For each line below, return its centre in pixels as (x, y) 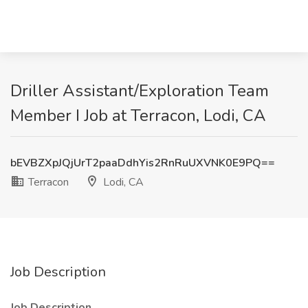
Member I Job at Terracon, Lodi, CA (138, 115)
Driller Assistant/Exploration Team (140, 91)
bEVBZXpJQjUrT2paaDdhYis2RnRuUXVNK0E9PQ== (143, 163)
